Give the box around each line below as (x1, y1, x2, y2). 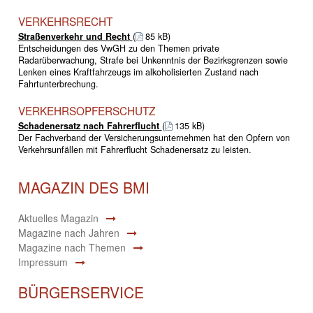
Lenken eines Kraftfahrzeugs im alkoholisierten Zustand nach (17, 65, 259, 78)
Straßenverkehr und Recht (17, 29, 130, 43)
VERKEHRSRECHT (17, 13, 112, 29)
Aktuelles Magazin (17, 210, 99, 225)
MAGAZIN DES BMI (17, 176, 150, 198)
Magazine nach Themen (17, 240, 126, 254)
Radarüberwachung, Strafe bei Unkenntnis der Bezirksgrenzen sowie (17, 53, 288, 66)
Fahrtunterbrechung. (17, 77, 99, 90)
